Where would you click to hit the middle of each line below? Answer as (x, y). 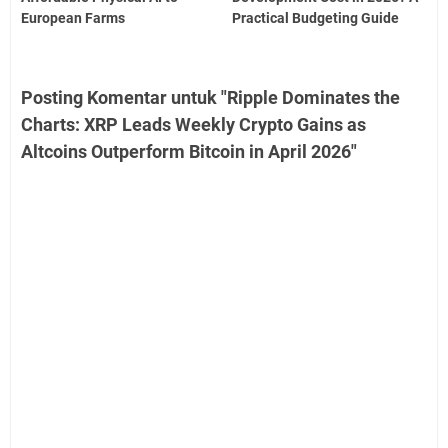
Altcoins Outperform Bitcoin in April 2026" (189, 151)
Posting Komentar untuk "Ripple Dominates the (210, 97)
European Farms (73, 17)
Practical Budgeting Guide (316, 17)
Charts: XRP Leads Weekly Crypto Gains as (193, 124)
